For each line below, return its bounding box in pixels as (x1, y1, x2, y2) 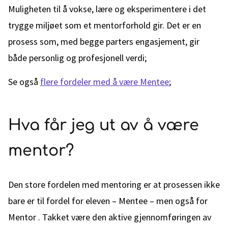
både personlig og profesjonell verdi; (8, 52, 147, 64)
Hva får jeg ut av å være (8, 117, 199, 134)
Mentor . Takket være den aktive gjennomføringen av (8, 211, 211, 223)
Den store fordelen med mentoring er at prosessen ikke (8, 179, 220, 190)
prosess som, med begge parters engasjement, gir (8, 36, 199, 47)
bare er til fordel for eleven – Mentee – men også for (8, 195, 208, 207)
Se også (8, 76, 40, 88)
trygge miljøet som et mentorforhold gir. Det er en (8, 19, 201, 31)
